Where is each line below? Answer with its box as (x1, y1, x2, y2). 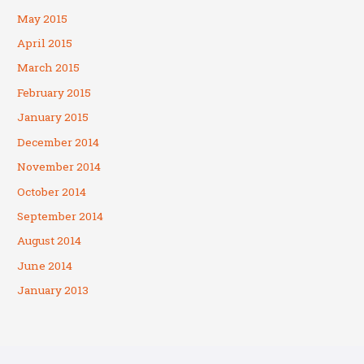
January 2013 (17, 283, 89, 298)
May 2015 (17, 11, 68, 26)
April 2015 (17, 36, 73, 51)
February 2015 (17, 84, 92, 100)
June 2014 (17, 258, 73, 273)
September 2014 (17, 208, 104, 223)
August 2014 (17, 233, 82, 249)
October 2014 (17, 184, 87, 199)
